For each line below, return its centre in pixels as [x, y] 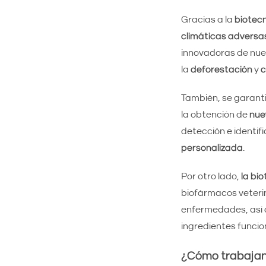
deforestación [222, 69]
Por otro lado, [211, 176]
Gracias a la [208, 20]
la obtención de [215, 115]
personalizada [212, 148]
